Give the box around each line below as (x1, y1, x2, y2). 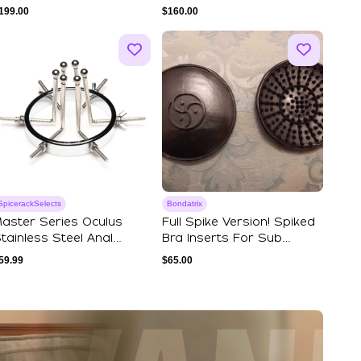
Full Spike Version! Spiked (162, 217, 315, 228)
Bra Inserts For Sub (162, 233, 282, 244)
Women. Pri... (162, 249, 239, 260)
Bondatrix (167, 199, 202, 208)
